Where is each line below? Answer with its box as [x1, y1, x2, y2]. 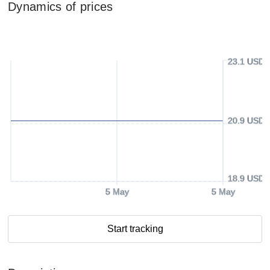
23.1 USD [228, 57, 265, 66]
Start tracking [107, 224, 163, 234]
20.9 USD [228, 116, 265, 126]
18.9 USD [228, 174, 265, 183]
